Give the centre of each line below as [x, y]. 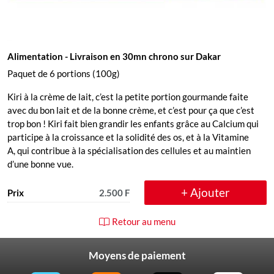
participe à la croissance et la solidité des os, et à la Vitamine [128, 137]
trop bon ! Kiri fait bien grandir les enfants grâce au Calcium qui [133, 124]
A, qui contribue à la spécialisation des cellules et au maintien [129, 150]
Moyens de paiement [137, 255]
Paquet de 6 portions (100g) [64, 73]
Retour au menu [143, 221]
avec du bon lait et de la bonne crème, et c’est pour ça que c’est [131, 110]
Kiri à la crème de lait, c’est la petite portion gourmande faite [128, 97]
